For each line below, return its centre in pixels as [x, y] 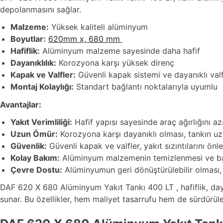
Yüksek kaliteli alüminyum [98, 27]
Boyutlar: [28, 39]
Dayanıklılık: [33, 63]
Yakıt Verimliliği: [41, 122]
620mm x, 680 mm [85, 39]
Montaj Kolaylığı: [42, 87]
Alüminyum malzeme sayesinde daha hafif [120, 51]
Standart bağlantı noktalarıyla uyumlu [145, 87]
